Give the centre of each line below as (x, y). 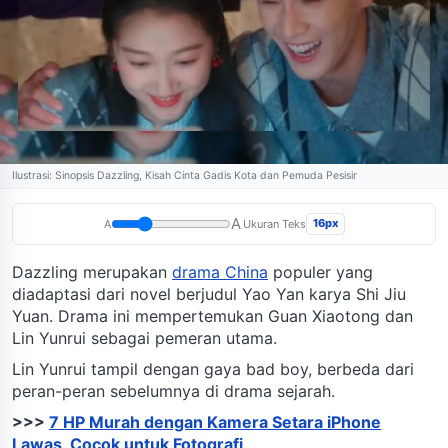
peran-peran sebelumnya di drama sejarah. (173, 390)
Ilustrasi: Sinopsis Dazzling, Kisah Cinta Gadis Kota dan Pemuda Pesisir (184, 175)
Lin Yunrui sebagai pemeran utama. (144, 337)
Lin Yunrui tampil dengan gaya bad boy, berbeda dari (213, 368)
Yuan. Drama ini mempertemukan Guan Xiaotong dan (212, 315)
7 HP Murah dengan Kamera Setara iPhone (215, 421)
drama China (220, 271)
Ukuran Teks (274, 223)
